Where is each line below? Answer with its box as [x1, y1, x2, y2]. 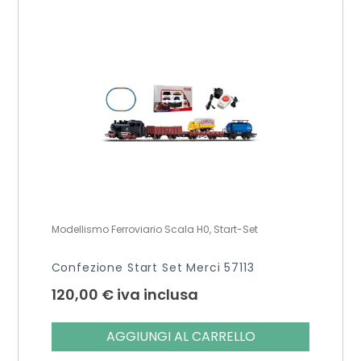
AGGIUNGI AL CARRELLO [106, 326, 255, 346]
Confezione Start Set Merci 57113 [51, 259, 255, 276]
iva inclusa [116, 284, 198, 305]
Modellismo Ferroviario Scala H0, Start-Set [51, 222, 258, 236]
